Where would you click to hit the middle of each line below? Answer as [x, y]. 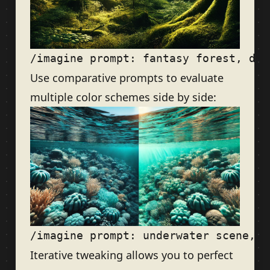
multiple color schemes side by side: [123, 97]
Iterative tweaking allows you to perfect [132, 255]
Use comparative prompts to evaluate [127, 77]
